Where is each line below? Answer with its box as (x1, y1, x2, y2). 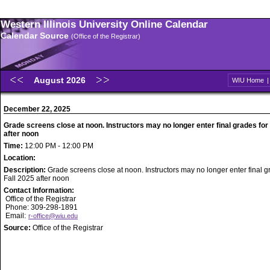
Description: (4, 166, 48, 174)
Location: (4, 154, 36, 162)
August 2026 (34, 75, 88, 85)
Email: (4, 212, 28, 220)
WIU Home (232, 77, 264, 84)
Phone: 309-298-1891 (4, 203, 78, 212)
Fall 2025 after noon (4, 174, 69, 183)
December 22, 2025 (4, 105, 71, 113)
